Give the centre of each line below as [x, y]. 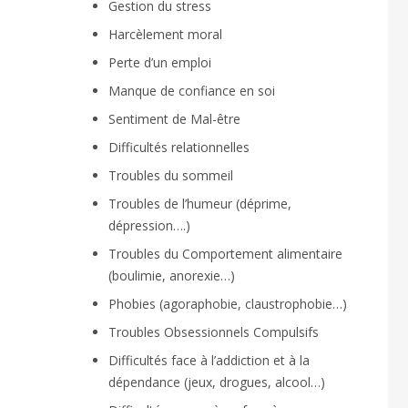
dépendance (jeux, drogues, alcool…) [216, 382]
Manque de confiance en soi [191, 90]
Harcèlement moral [165, 34]
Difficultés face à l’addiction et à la [209, 360]
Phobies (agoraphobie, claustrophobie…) [227, 303]
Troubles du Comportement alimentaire [225, 253]
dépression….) [149, 225]
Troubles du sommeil [170, 175]
